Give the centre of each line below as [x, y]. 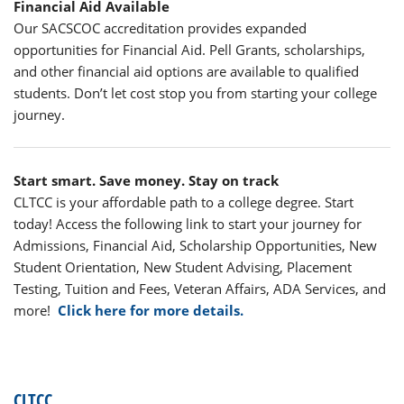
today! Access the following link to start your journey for [188, 224]
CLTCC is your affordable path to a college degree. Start [184, 202]
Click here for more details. [151, 311]
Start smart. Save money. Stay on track [146, 181]
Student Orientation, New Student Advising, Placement [183, 267]
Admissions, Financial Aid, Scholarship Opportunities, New [195, 246]
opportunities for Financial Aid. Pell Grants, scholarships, [189, 50]
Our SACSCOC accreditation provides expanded [160, 28]
